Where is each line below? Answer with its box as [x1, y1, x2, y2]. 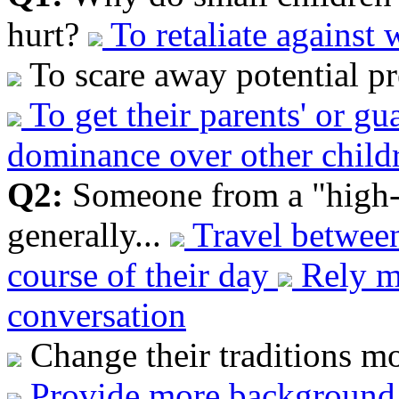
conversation [7, 295, 186, 334]
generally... [7, 215, 170, 254]
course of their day [7, 255, 278, 294]
